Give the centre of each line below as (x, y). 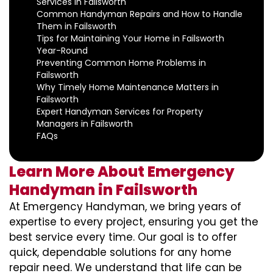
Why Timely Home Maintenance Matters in (128, 87)
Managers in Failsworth (85, 124)
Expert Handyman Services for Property (120, 112)
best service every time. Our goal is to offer (123, 237)
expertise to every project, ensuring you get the (134, 222)
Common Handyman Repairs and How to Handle (140, 14)
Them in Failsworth (76, 26)
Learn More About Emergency (122, 172)
